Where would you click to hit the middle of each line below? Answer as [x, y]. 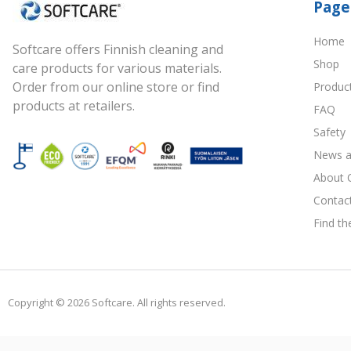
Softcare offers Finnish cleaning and [118, 49]
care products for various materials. [117, 68]
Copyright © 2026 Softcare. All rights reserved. [117, 302]
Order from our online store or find [116, 87]
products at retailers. [74, 105]
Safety [329, 132]
